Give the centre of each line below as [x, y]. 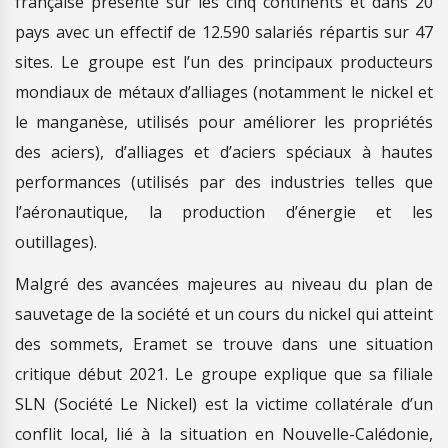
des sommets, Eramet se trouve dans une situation [224, 343]
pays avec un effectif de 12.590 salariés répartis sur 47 [224, 31]
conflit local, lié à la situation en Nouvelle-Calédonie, [224, 433]
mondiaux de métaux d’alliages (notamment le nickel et [224, 91]
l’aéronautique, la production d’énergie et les [224, 211]
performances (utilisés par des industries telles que [224, 181]
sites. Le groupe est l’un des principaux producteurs [224, 61]
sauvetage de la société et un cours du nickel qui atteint [224, 313]
